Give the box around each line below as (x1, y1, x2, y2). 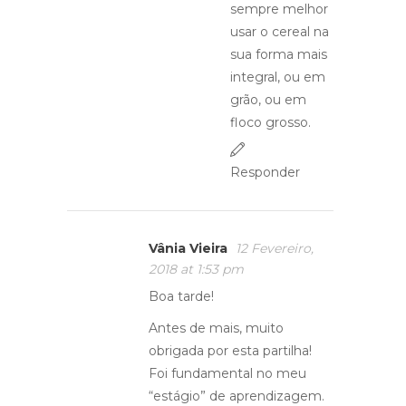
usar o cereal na (230, 24, 329, 40)
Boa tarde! (149, 288, 214, 304)
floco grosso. (230, 114, 311, 130)
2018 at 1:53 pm (149, 261, 244, 277)
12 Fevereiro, (236, 240, 314, 256)
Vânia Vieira (149, 240, 227, 256)
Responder (230, 164, 300, 180)
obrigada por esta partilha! (149, 343, 312, 359)
